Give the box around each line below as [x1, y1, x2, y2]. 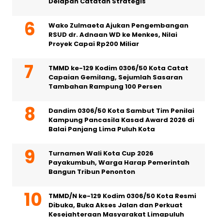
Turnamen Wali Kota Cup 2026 [48, 148, 154, 158]
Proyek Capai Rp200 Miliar [48, 39, 139, 48]
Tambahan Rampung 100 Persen [48, 81, 162, 91]
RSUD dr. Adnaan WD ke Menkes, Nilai [48, 30, 177, 39]
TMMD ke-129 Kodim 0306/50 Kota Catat [48, 63, 188, 73]
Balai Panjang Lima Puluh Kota [48, 124, 155, 134]
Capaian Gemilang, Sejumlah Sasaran [48, 72, 183, 82]
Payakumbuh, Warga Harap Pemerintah [48, 157, 189, 167]
